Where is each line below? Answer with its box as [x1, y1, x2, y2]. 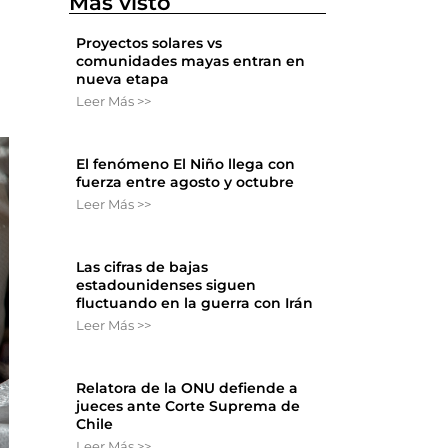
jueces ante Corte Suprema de [76, 397, 301, 416]
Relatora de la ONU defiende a [76, 379, 299, 398]
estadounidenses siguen [76, 276, 257, 295]
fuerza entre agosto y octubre [76, 173, 295, 192]
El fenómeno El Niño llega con [76, 155, 296, 174]
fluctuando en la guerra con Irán [76, 294, 314, 313]
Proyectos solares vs [76, 34, 223, 53]
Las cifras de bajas [76, 258, 209, 277]
